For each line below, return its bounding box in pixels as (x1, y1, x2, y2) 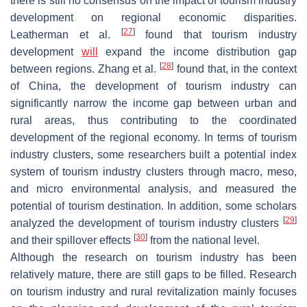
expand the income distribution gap (97, 45, 297, 58)
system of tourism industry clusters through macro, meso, (10, 165, 297, 177)
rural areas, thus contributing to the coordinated (10, 114, 297, 126)
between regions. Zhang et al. (10, 62, 160, 75)
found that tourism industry (134, 28, 297, 40)
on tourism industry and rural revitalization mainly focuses (10, 285, 297, 297)
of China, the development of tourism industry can (10, 79, 297, 92)
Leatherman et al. (10, 28, 121, 40)
